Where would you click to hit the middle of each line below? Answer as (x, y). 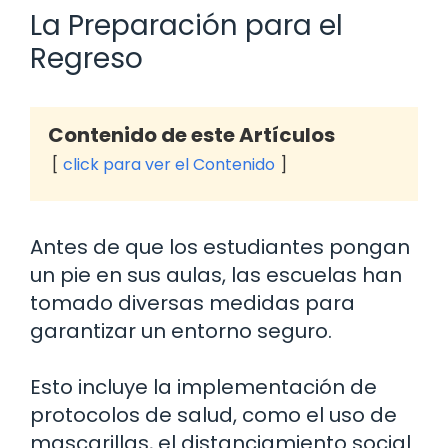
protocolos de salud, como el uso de (213, 415)
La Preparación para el (186, 26)
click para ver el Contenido (169, 165)
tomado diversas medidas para (192, 303)
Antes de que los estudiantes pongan (220, 247)
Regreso (86, 59)
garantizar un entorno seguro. (181, 331)
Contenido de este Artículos (191, 135)
